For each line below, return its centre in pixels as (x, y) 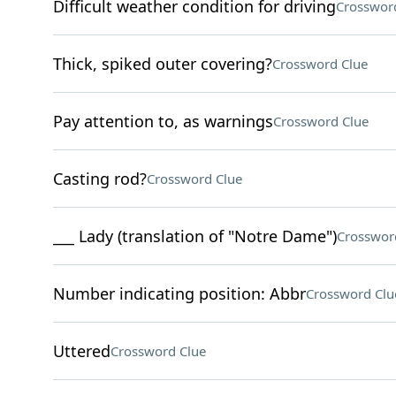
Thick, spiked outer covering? (162, 64)
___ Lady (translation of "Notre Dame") (194, 236)
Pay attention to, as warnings (163, 121)
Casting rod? (99, 179)
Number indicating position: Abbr (179, 293)
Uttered (81, 351)
